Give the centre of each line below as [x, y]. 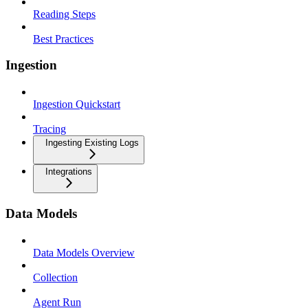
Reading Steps [64, 14]
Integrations [69, 172]
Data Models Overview [84, 252]
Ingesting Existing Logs [92, 143]
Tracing [49, 129]
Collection [55, 277]
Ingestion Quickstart [77, 104]
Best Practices [63, 38]
